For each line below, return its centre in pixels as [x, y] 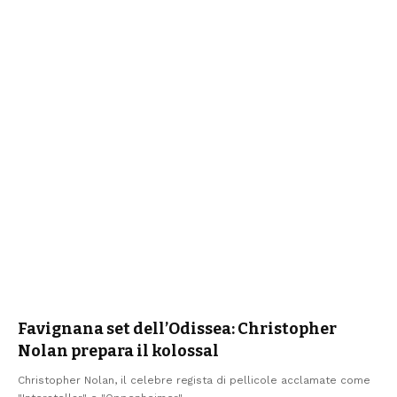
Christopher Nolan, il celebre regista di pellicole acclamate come [194, 380]
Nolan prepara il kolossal [118, 350]
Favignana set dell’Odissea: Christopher [177, 328]
